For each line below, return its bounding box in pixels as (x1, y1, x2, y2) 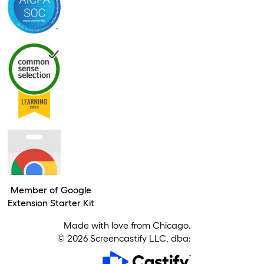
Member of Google (11, 185, 92, 196)
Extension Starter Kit (8, 198, 95, 209)
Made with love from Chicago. (63, 220, 191, 231)
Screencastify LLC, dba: (87, 233, 191, 244)
